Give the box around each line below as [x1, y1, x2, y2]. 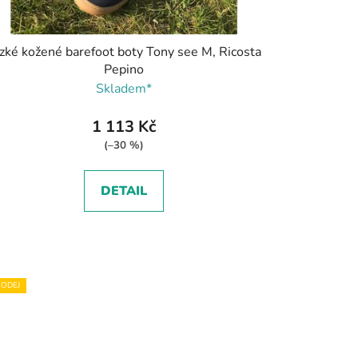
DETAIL [101, 182, 148, 201]
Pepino [104, 61, 145, 79]
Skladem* [96, 80, 153, 98]
